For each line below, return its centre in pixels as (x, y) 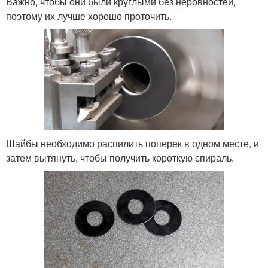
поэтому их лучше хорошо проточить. (89, 16)
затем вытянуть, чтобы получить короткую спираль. (120, 157)
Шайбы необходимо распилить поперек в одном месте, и (133, 143)
